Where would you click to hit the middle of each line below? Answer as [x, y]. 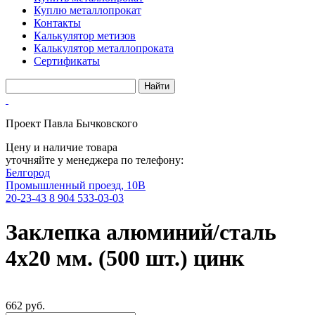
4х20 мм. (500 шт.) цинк [125, 258]
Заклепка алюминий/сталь [141, 232]
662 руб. [25, 305]
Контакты [57, 23]
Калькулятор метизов [85, 36]
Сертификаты [67, 61]
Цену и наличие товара [62, 147]
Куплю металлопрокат [88, 10]
